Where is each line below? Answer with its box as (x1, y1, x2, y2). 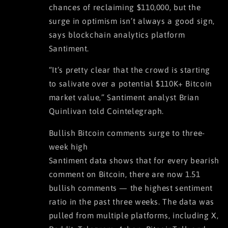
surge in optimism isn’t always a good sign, (48, 16, 215, 25)
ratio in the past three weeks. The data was (48, 197, 214, 207)
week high (48, 142, 88, 152)
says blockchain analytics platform (48, 30, 185, 39)
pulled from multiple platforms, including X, (48, 211, 219, 220)
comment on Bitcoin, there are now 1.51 (48, 169, 201, 179)
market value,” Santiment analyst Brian (48, 93, 199, 102)
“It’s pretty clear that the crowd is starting (48, 65, 211, 75)
